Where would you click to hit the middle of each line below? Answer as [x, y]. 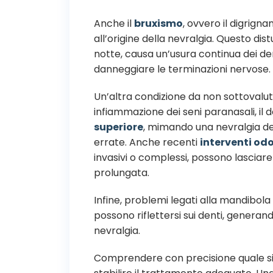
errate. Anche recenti [147, 142]
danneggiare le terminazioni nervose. [182, 69]
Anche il [114, 23]
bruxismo [158, 23]
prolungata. [122, 172]
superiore [119, 127]
